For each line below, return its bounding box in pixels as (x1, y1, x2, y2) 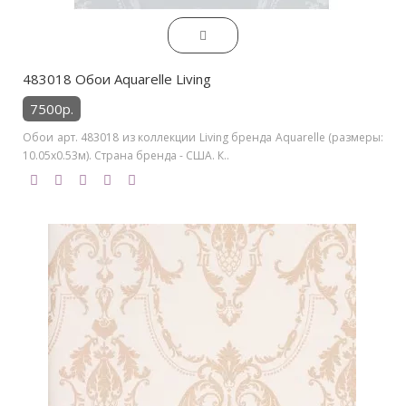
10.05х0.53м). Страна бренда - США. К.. (23, 147, 229, 163)
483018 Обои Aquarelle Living (23, 69, 211, 88)
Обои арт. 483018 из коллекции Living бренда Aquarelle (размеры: (23, 129, 383, 145)
